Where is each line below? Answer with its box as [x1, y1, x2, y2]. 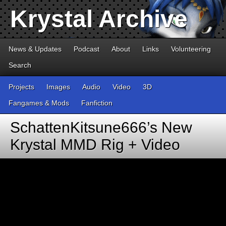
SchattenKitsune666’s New [10, 119, 192, 136]
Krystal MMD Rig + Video [10, 136, 180, 153]
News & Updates [9, 45, 62, 53]
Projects [9, 83, 34, 91]
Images [46, 83, 70, 91]
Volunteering [171, 45, 211, 53]
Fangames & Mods [9, 99, 69, 107]
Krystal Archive [10, 6, 188, 32]
